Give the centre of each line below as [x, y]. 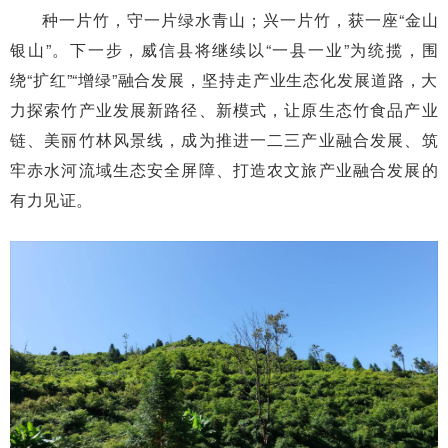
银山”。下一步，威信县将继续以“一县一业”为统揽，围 [224, 49]
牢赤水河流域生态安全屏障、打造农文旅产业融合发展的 [224, 169]
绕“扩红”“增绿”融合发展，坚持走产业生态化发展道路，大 [224, 79]
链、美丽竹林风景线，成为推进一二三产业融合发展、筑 [224, 139]
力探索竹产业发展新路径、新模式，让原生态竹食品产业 [224, 109]
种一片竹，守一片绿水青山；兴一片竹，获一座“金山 [240, 19]
